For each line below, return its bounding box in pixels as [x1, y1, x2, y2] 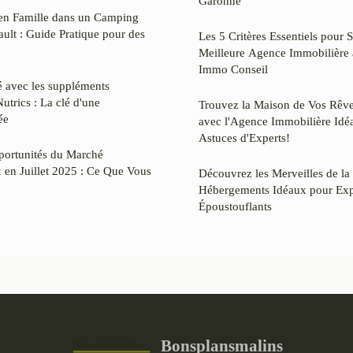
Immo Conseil [199, 61, 268, 76]
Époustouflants [199, 199, 272, 213]
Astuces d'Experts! [199, 130, 290, 144]
